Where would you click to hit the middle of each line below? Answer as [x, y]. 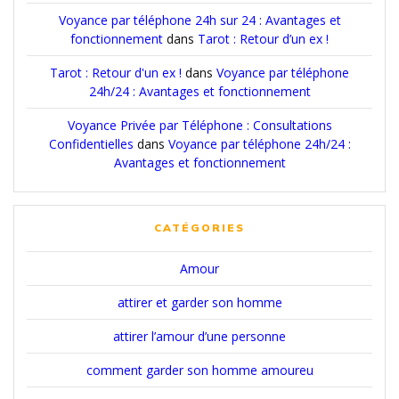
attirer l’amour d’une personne [199, 336]
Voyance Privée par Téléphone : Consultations [199, 125]
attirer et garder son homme [199, 302]
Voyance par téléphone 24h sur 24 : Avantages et [199, 20]
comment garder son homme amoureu [199, 370]
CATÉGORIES [199, 227]
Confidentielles [91, 143]
